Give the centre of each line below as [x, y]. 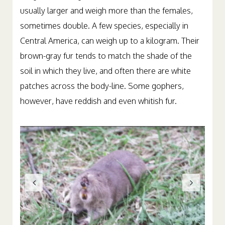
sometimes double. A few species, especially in [104, 26]
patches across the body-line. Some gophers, [102, 86]
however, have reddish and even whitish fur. [98, 101]
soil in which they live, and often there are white [105, 71]
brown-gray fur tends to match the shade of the [106, 56]
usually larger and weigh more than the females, [106, 11]
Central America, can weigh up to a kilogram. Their [110, 41]
